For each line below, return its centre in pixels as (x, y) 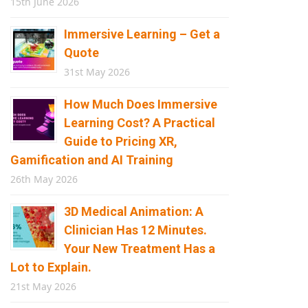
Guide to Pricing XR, (120, 141)
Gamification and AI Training (91, 160)
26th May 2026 (44, 179)
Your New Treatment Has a (139, 249)
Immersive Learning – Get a (142, 34)
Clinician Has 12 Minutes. (135, 230)
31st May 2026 (97, 72)
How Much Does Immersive (140, 104)
